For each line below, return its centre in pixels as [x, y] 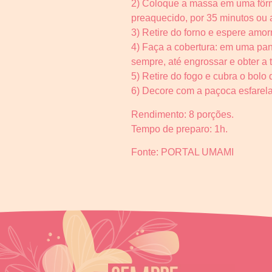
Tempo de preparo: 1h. [179, 129]
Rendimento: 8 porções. [182, 114]
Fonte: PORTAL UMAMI [182, 152]
